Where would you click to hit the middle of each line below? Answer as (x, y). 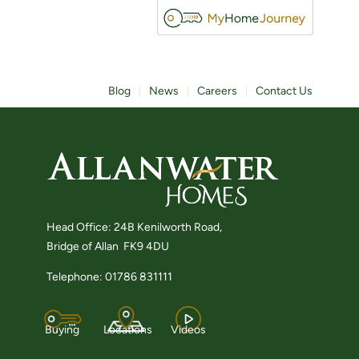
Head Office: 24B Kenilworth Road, (135, 227)
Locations (128, 329)
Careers (217, 91)
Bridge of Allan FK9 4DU (108, 246)
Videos (189, 329)
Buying (63, 329)
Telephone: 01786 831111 (110, 277)
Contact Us (284, 91)
